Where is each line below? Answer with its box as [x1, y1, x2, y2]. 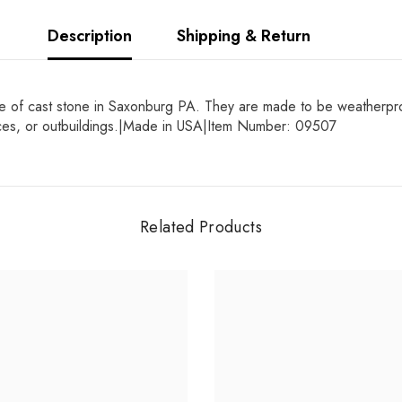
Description [47, 24, 132, 48]
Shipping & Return [176, 24, 310, 48]
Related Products [140, 215, 262, 240]
